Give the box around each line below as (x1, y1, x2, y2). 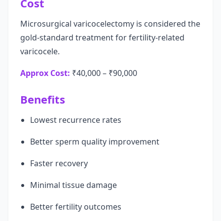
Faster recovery (30, 158, 88, 169)
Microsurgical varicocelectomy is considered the (20, 18, 200, 29)
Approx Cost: (20, 68, 70, 78)
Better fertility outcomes (30, 201, 121, 212)
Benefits (20, 92, 65, 107)
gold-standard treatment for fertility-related (20, 32, 184, 43)
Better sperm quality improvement (30, 136, 159, 147)
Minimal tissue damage (30, 180, 117, 190)
